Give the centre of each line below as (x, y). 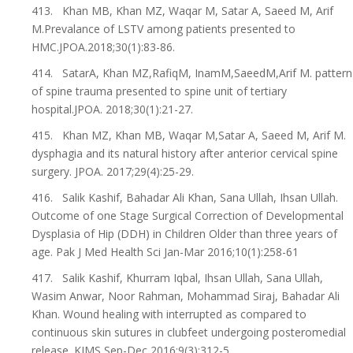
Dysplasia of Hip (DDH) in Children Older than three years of (184, 234)
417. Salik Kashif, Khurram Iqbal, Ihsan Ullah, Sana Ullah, (177, 278)
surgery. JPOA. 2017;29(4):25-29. (113, 171)
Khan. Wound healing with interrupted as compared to (169, 314)
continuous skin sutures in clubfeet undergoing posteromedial (189, 332)
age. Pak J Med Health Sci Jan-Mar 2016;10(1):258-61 (165, 252)
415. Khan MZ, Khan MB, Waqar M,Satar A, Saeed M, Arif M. (189, 135)
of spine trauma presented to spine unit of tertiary (159, 91)
